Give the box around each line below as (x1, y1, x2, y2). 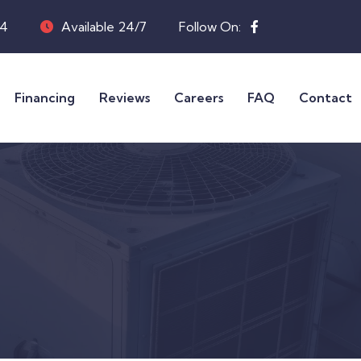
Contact (299, 89, 352, 106)
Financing (15, 89, 75, 106)
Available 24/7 (61, 19, 147, 35)
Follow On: (179, 19, 244, 35)
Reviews (99, 89, 150, 106)
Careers (174, 89, 223, 106)
